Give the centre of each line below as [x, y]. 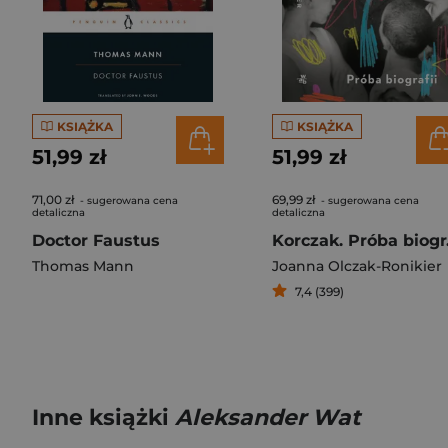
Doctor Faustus [96, 240]
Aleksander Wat [268, 417]
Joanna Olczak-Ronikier [357, 266]
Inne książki [103, 417]
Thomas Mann [83, 266]
